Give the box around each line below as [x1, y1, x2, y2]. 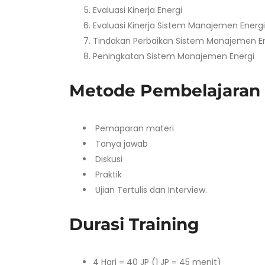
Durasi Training [69, 214, 199, 234]
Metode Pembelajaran [69, 80, 260, 101]
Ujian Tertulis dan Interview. [93, 184, 207, 196]
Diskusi [93, 153, 122, 165]
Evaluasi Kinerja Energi [93, 4, 182, 16]
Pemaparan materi [93, 122, 174, 134]
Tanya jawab [93, 138, 148, 150]
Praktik [93, 169, 122, 180]
